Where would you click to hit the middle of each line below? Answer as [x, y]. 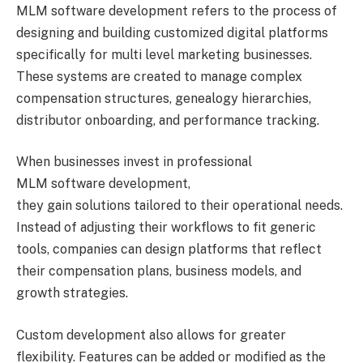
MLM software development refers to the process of [177, 11]
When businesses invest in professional [134, 162]
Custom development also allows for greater [151, 335]
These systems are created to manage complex [159, 76]
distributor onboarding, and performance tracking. [168, 120]
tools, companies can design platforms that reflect [169, 250]
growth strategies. [72, 293]
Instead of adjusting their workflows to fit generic [166, 228]
